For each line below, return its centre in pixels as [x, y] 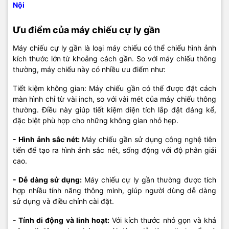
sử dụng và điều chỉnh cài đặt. [63, 201]
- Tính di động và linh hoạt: [61, 220]
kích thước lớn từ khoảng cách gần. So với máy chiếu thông [114, 59]
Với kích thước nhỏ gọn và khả [163, 220]
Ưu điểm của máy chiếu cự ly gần [86, 30]
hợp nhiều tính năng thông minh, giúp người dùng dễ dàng [114, 190]
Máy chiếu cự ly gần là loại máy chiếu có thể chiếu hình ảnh [114, 48]
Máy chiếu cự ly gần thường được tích [150, 180]
